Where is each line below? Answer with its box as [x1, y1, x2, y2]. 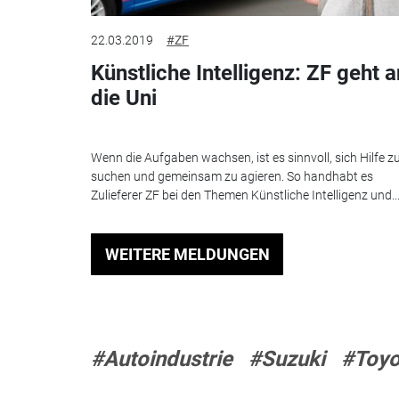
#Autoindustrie [91, 346, 232, 371]
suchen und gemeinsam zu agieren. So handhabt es [91, 168, 373, 183]
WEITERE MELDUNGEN [104, 245, 270, 265]
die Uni [91, 85, 157, 111]
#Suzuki [248, 346, 325, 371]
